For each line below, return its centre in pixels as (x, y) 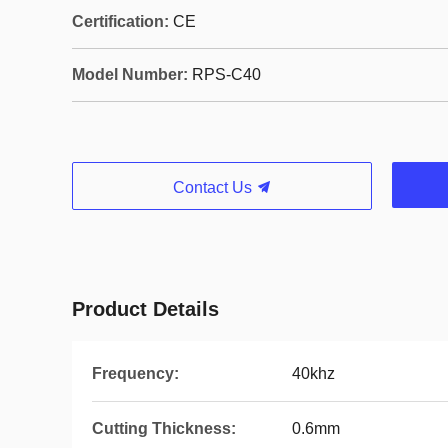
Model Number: (130, 74)
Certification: (120, 21)
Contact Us (214, 187)
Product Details (145, 309)
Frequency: (135, 373)
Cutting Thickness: (164, 428)
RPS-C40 (226, 74)
